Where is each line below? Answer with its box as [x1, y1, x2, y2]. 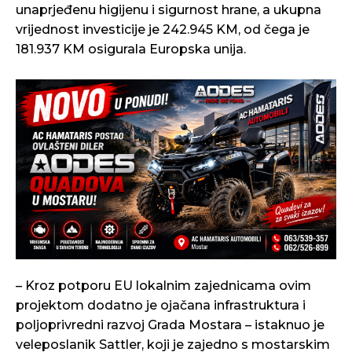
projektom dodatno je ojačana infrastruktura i [16, 298, 306, 313]
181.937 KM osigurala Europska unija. [16, 41, 246, 57]
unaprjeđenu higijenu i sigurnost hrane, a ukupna [16, 2, 321, 17]
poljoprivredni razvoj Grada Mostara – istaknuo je [16, 317, 324, 333]
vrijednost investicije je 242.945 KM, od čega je [16, 21, 310, 37]
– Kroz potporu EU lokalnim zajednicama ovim [16, 278, 311, 294]
